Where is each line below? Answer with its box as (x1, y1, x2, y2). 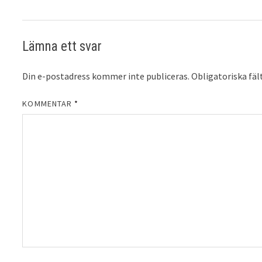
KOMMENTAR (22, 98, 75, 109)
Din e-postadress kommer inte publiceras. (22, 70, 190, 82)
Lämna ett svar (22, 38, 102, 54)
